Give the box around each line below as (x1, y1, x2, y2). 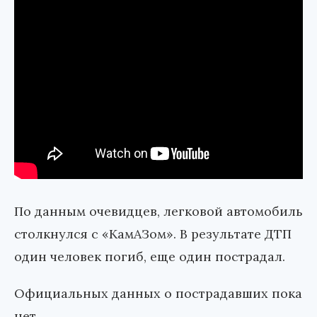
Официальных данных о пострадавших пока (14, 285, 302, 302)
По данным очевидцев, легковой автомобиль (14, 203, 303, 220)
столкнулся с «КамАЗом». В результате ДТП (14, 226, 292, 243)
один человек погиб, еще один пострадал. (14, 248, 285, 265)
